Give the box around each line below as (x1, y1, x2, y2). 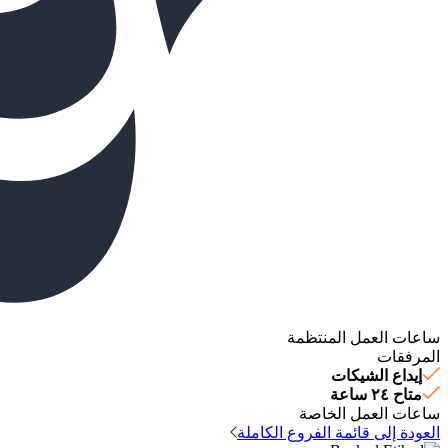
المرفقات (377, 347, 440, 365)
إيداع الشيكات (331, 366, 422, 384)
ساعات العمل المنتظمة (287, 328, 440, 346)
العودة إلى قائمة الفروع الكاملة (237, 423, 440, 441)
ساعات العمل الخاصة (299, 404, 440, 422)
